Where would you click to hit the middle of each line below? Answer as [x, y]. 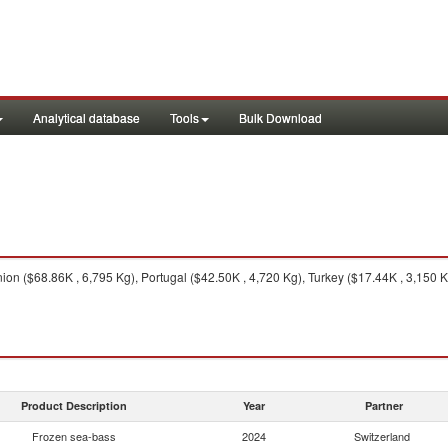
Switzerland [382, 436]
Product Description [74, 405]
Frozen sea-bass [74, 436]
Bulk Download [280, 117]
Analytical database [86, 117]
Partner [384, 405]
